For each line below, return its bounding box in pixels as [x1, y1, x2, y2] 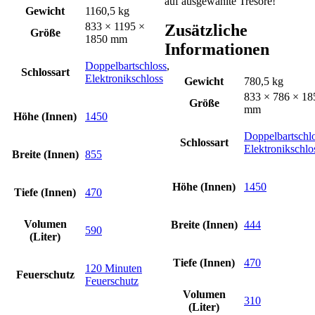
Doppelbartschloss [85, 60, 167, 72]
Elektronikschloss [85, 72, 163, 85]
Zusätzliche [165, 21, 247, 40]
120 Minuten [85, 262, 142, 275]
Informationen [165, 40, 269, 59]
